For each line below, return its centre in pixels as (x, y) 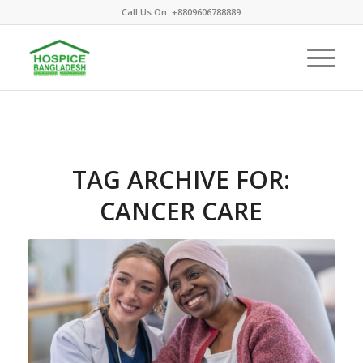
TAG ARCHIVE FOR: (181, 179)
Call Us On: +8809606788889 (181, 12)
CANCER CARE (181, 211)
